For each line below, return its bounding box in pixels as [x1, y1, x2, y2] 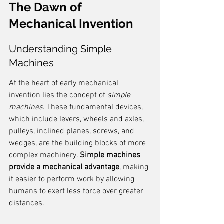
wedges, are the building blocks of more [9, 138, 148, 148]
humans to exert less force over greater [9, 186, 145, 196]
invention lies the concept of [9, 90, 107, 100]
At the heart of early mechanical [9, 78, 120, 88]
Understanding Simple [9, 43, 114, 55]
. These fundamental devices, [43, 102, 145, 112]
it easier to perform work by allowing [9, 174, 136, 184]
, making [119, 162, 150, 172]
